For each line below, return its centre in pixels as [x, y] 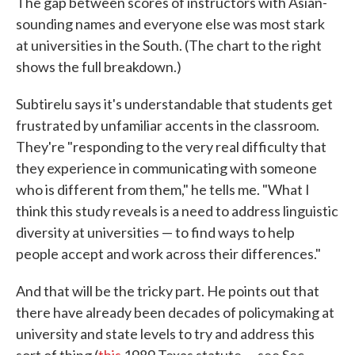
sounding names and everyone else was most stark [170, 23]
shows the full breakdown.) [99, 66]
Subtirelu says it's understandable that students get [174, 103]
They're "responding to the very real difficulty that [171, 146]
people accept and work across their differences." [168, 253]
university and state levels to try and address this [165, 333]
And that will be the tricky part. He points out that [168, 290]
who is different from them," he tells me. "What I [163, 189]
